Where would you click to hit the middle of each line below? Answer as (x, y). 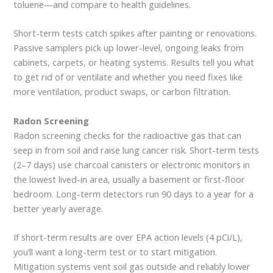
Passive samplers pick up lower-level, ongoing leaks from (129, 48)
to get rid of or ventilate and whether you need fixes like (128, 77)
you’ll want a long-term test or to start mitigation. (115, 252)
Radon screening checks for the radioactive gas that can (128, 135)
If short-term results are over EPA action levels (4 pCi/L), (128, 237)
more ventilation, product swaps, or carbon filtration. (122, 92)
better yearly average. (58, 208)
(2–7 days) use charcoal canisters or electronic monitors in (132, 164)
